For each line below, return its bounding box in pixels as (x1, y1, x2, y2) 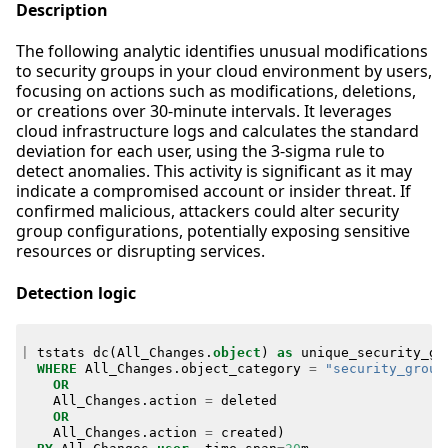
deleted (220, 392, 277, 408)
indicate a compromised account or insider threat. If (16, 180, 411, 203)
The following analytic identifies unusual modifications (16, 40, 428, 63)
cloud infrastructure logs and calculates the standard (16, 120, 419, 143)
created (220, 424, 277, 440)
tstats (36, 344, 85, 360)
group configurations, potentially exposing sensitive (16, 220, 410, 243)
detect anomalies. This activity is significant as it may (16, 160, 412, 183)
